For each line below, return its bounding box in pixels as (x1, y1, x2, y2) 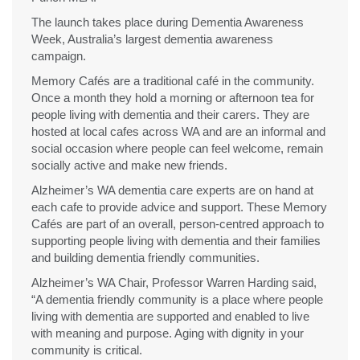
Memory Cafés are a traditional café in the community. (31, 73, 314, 88)
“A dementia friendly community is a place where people (31, 292, 323, 306)
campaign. (31, 48, 86, 63)
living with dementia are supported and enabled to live (31, 309, 309, 323)
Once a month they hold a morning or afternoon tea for (31, 90, 314, 104)
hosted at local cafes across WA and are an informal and (31, 124, 325, 138)
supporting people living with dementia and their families (31, 233, 321, 247)
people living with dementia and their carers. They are (31, 107, 309, 121)
